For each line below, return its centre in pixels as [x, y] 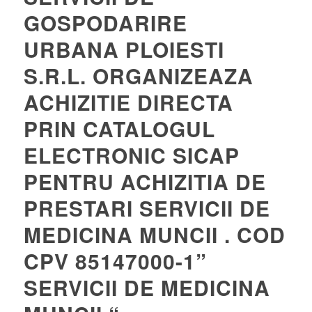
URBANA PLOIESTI [124, 49]
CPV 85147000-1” [115, 261]
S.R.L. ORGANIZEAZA [138, 76]
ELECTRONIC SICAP [131, 155]
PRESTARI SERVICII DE [147, 208]
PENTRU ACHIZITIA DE [145, 181]
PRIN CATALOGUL [119, 128]
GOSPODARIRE [105, 23]
